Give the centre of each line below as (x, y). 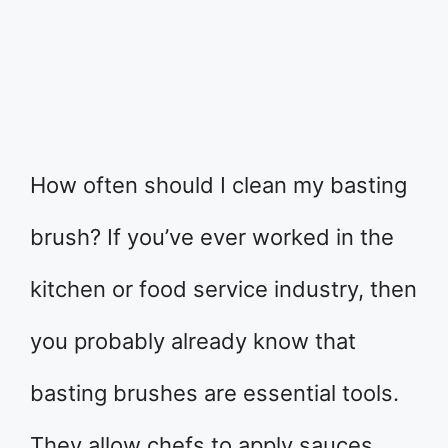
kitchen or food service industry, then (223, 289)
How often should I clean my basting (218, 185)
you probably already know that (193, 341)
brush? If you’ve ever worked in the (212, 237)
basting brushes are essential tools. (214, 393)
